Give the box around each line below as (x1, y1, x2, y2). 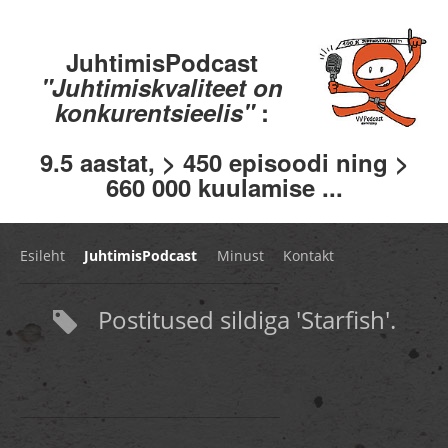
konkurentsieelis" (54, 94, 261, 129)
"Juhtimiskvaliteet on (40, 69, 283, 104)
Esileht (20, 245, 65, 265)
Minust (216, 245, 264, 265)
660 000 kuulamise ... (105, 169, 343, 204)
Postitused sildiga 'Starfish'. (91, 302, 396, 336)
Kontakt (283, 245, 335, 265)
